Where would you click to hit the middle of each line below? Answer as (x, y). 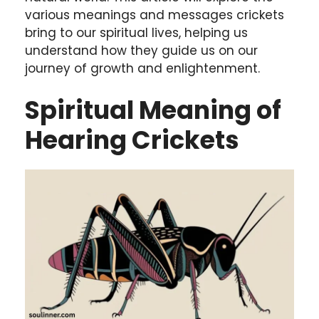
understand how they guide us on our (141, 50)
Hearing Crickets (132, 140)
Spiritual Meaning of (153, 110)
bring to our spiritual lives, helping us (136, 32)
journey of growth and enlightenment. (142, 68)
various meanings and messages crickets (155, 15)
